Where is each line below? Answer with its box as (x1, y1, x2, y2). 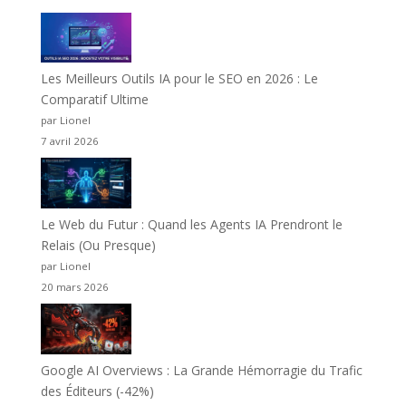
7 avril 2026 (40, 134, 99, 149)
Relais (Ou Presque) (40, 237, 156, 255)
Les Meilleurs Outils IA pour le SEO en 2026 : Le (40, 70, 318, 88)
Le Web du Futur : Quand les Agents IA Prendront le (40, 216, 343, 234)
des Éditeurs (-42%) (40, 382, 154, 400)
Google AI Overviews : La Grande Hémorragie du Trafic (40, 362, 362, 379)
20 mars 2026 (40, 280, 109, 295)
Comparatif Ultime (40, 91, 149, 109)
